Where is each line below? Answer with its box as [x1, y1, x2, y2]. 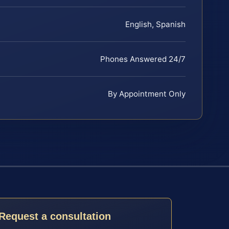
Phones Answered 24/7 [100, 54, 186, 64]
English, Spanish [125, 19, 186, 29]
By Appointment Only [108, 88, 186, 99]
